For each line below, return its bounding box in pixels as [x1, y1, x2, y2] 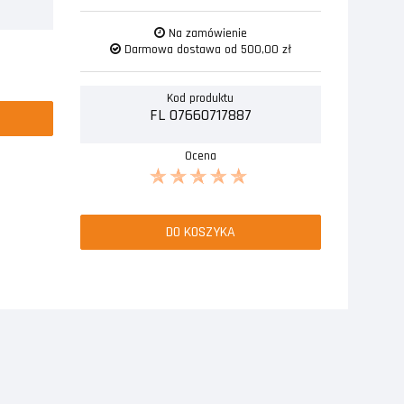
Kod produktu [167, 89, 234, 106]
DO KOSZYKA [165, 222, 235, 242]
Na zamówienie [164, 24, 247, 41]
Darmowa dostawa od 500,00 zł [120, 41, 291, 58]
